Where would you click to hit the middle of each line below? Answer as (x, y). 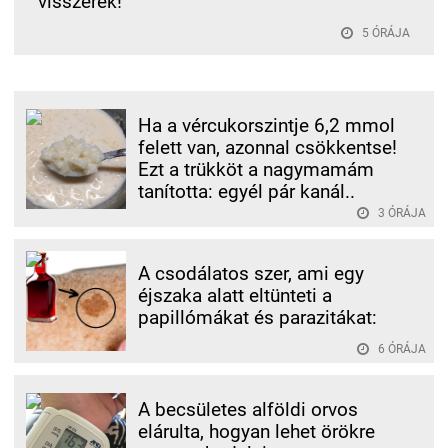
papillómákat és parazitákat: (257, 317)
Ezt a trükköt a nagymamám (256, 169)
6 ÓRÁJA (402, 348)
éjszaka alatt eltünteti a (235, 295)
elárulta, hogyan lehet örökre (256, 431)
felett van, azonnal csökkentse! (267, 147)
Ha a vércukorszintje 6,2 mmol (266, 125)
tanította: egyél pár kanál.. (246, 191)
